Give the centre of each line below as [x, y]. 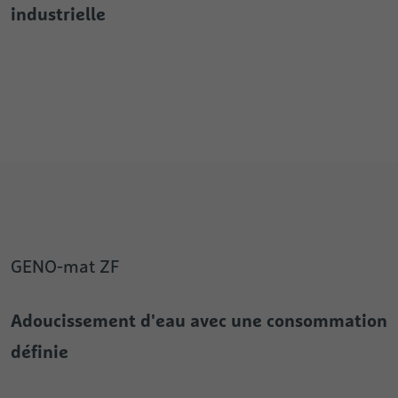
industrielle [58, 14]
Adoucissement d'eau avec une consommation [199, 321]
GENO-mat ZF [65, 267]
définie [40, 352]
